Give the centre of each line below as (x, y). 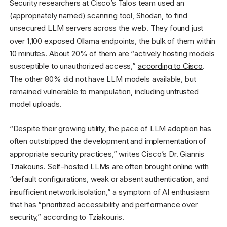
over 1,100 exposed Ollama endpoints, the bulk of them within (112, 41)
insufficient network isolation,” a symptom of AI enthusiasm (110, 192)
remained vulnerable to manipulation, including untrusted (104, 92)
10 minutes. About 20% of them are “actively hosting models (112, 54)
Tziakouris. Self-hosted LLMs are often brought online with (109, 166)
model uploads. (35, 104)
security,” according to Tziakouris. (67, 217)
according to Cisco (170, 66)
